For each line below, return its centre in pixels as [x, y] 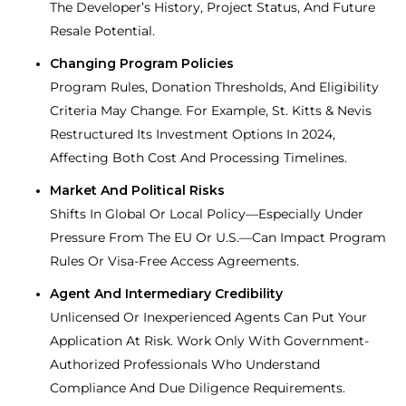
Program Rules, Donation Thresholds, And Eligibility [214, 87]
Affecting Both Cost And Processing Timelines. [198, 158]
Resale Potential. [102, 31]
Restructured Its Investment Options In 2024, [193, 135]
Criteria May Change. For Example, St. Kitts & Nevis [211, 111]
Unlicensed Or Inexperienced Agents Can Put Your [208, 318]
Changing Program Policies [142, 64]
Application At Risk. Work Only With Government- [209, 341]
